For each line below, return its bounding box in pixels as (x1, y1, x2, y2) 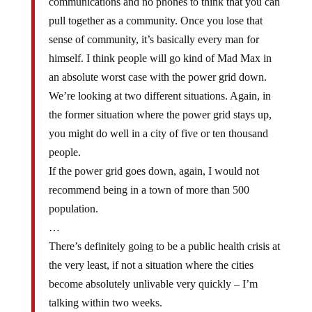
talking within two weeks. (48, 297, 162, 309)
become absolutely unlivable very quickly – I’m (48, 278, 258, 290)
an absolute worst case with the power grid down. (48, 71, 267, 83)
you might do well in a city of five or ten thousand (48, 127, 268, 139)
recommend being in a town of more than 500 (48, 184, 249, 196)
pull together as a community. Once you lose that (48, 15, 263, 26)
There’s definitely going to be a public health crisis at (48, 240, 280, 252)
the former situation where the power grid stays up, (48, 109, 272, 120)
